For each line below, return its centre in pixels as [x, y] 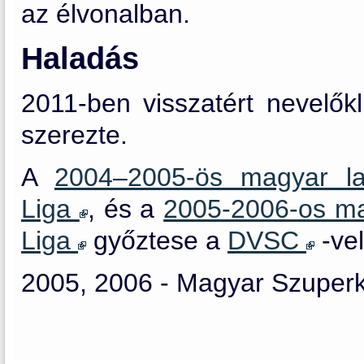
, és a [126, 208]
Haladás [80, 58]
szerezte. [74, 134]
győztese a [157, 240]
